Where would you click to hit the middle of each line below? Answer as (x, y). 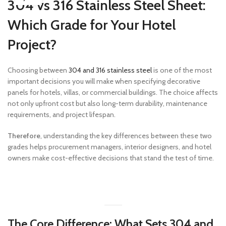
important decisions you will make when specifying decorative (104, 81)
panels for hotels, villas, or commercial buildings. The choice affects (113, 92)
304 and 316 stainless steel (109, 70)
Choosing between (37, 70)
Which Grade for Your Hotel (92, 25)
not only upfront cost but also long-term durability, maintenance (107, 103)
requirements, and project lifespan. (62, 115)
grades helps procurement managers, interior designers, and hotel (109, 147)
